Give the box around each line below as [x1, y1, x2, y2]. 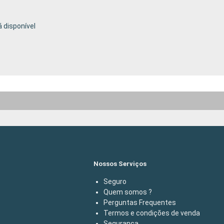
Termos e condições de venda [103, 208, 200, 217]
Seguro [103, 177, 126, 185]
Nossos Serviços [93, 159, 146, 167]
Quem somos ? [103, 187, 152, 196]
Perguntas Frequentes [103, 198, 176, 206]
